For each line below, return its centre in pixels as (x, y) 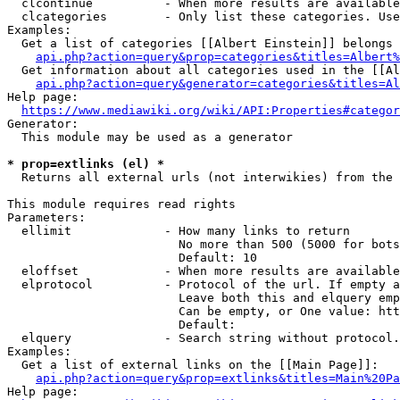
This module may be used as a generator (150, 137)
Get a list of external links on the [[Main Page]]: (193, 365)
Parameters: (46, 217)
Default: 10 (132, 258)
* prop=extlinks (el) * (86, 164)
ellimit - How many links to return (179, 231)
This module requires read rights (121, 204)
